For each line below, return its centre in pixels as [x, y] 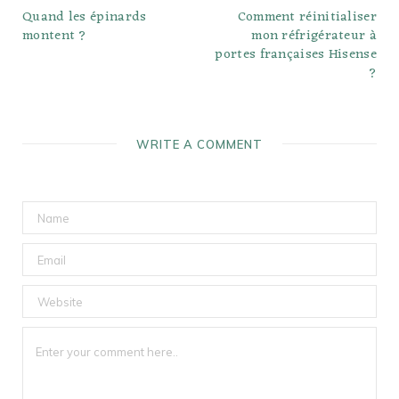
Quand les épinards [85, 18]
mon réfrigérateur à [314, 37]
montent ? [55, 37]
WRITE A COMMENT [199, 145]
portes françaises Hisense [296, 55]
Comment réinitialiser [307, 18]
